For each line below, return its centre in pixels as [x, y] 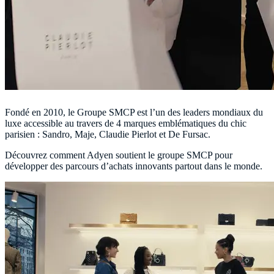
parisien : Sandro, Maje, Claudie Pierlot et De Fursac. [108, 134]
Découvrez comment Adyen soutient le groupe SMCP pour [119, 155]
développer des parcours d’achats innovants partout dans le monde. [134, 166]
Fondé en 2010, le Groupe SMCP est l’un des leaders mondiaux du [134, 112]
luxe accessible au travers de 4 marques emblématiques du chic [126, 123]
